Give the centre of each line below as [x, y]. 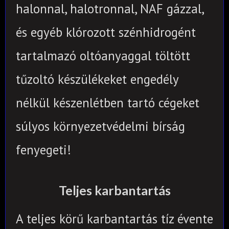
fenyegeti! [43, 150]
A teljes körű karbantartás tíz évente [114, 219]
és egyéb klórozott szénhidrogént [106, 32]
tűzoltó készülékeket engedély [97, 79]
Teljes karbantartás [114, 190]
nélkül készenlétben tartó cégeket [108, 102]
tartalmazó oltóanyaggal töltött [103, 55]
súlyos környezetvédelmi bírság [100, 126]
